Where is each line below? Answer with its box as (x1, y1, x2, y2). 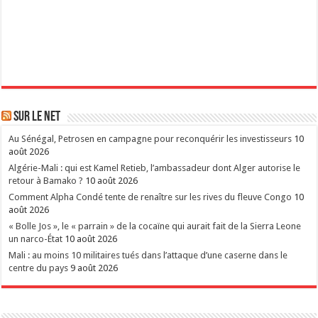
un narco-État (9, 233, 63, 244)
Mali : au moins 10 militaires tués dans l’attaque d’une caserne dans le (9, 249, 288, 261)
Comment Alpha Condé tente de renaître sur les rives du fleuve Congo (9, 191, 292, 202)
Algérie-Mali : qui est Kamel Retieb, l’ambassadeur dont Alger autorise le (9, 162, 301, 173)
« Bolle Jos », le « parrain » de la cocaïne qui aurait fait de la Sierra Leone (9, 220, 302, 231)
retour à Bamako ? (9, 175, 84, 186)
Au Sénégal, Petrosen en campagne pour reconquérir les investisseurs (9, 133, 292, 144)
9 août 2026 (70, 262, 119, 273)
